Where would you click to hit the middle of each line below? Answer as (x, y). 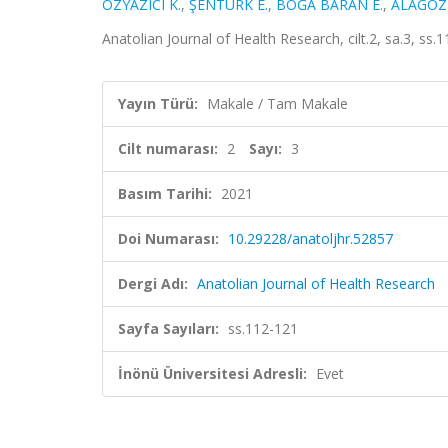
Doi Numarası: (168, 238)
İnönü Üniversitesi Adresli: (212, 373)
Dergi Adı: (153, 283)
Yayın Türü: (158, 103)
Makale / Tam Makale (277, 103)
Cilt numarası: (168, 148)
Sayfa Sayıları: (168, 328)
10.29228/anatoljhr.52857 (310, 238)
